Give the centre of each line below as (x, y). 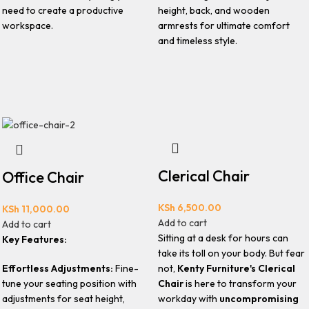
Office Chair (43, 177)
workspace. (28, 26)
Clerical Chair (203, 176)
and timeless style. (197, 41)
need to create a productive (63, 10)
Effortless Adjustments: (58, 268)
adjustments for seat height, (64, 298)
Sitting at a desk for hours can (223, 238)
